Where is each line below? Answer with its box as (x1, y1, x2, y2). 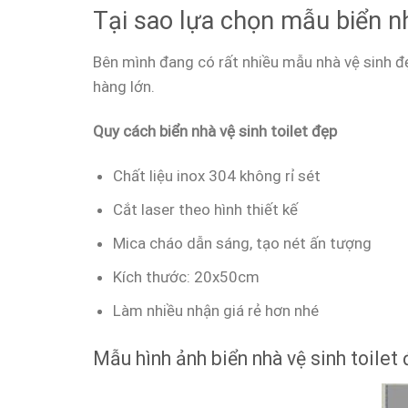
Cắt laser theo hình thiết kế (113, 199, 299, 219)
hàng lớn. (93, 76, 155, 96)
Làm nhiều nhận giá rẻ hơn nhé (113, 301, 320, 321)
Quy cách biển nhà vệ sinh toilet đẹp (93, 121, 337, 140)
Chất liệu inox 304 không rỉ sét (113, 166, 321, 185)
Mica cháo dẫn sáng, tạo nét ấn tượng (113, 233, 372, 252)
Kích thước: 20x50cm (113, 268, 260, 287)
